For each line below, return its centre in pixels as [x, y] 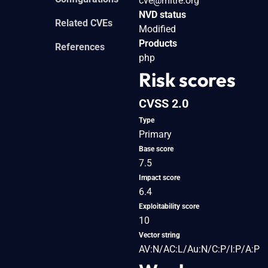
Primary [155, 134]
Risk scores [187, 79]
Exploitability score [169, 206]
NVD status [162, 14]
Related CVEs [84, 23]
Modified [157, 29]
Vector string [159, 235]
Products [158, 43]
